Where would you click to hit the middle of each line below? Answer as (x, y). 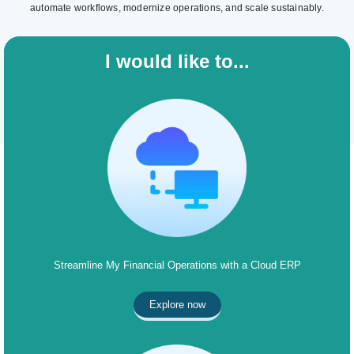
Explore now (177, 305)
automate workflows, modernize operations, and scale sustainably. (177, 8)
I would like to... (177, 62)
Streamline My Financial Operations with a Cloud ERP (177, 266)
